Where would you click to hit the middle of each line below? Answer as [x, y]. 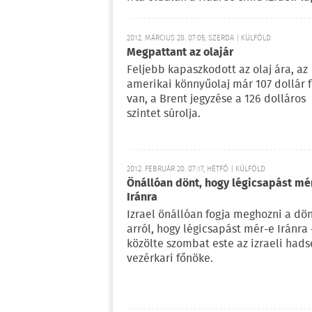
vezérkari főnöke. [170, 259]
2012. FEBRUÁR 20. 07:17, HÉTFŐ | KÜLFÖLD [196, 169]
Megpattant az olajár [180, 53]
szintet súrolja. [164, 114]
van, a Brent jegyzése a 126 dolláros [216, 99]
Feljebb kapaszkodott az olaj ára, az [217, 70]
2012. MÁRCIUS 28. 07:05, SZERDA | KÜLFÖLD [199, 38]
